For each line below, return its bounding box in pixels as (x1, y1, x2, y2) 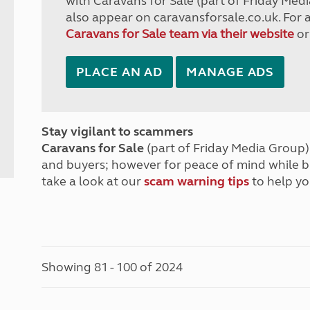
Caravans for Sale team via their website (66, 26, 295, 42)
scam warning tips (144, 174, 250, 189)
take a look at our (42, 174, 145, 189)
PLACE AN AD (76, 64, 163, 80)
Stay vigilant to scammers (42, 124, 194, 139)
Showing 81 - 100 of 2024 (42, 259, 183, 275)
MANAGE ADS (186, 64, 275, 80)
